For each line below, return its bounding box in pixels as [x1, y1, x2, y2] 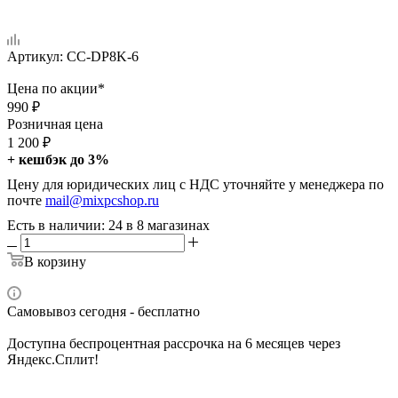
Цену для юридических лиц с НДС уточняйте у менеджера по [7, 176, 384, 192]
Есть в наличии [7, 217, 101, 233]
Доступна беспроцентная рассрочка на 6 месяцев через [7, 335, 340, 351]
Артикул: [7, 48, 63, 64]
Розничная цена [7, 115, 103, 131]
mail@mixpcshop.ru [45, 192, 159, 208]
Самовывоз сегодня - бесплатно [7, 303, 200, 319]
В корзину [24, 253, 86, 269]
